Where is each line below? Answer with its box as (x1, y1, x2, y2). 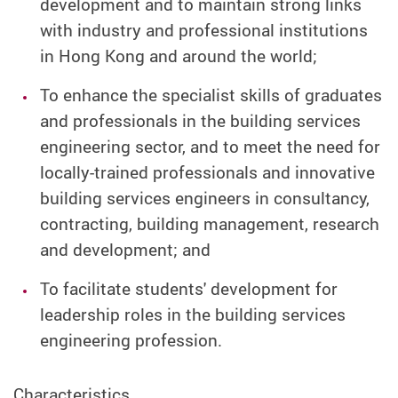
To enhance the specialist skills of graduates (39, 84, 382, 107)
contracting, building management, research (39, 212, 379, 236)
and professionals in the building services (39, 109, 361, 133)
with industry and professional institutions (39, 19, 368, 43)
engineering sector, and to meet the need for (39, 135, 380, 159)
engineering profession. (39, 329, 222, 353)
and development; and (39, 238, 211, 262)
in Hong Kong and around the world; (39, 44, 317, 68)
